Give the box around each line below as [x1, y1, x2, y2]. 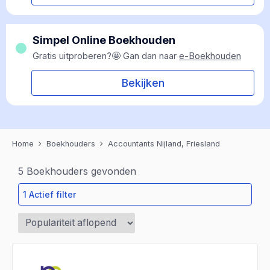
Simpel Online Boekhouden [33, 34, 175, 46]
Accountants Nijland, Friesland [108, 139, 220, 148]
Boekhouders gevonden [24, 165, 136, 177]
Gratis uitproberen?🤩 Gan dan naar [33, 50, 179, 61]
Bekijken [121, 77, 165, 89]
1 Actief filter [23, 189, 76, 199]
